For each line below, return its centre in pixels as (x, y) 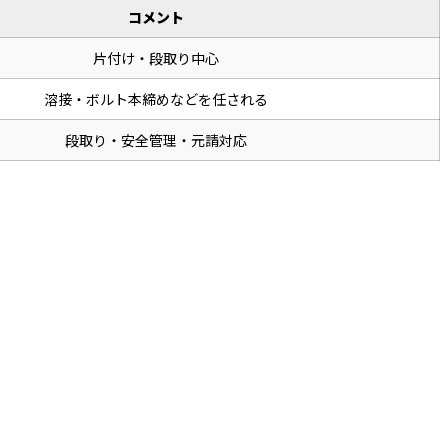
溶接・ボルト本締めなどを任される (156, 99)
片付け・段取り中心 (156, 58)
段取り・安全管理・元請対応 (156, 140)
